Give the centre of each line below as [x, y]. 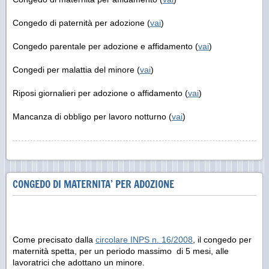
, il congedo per [222, 239]
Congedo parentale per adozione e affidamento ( [105, 46]
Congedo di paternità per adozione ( [81, 23]
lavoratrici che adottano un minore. [79, 262]
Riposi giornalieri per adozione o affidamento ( [100, 93]
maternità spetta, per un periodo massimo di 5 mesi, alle [121, 251]
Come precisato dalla [54, 239]
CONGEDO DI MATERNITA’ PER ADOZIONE [93, 184]
